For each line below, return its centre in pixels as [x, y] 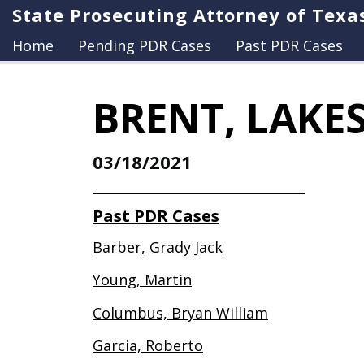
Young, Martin [142, 280]
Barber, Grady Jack [158, 247]
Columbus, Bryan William [180, 312]
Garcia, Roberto [148, 346]
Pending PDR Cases [145, 45]
